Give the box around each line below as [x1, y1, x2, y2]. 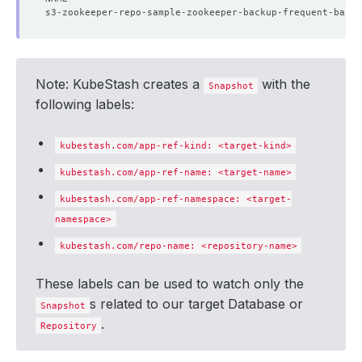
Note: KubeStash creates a [36, 76, 204, 92]
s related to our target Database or [90, 296, 304, 312]
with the [258, 76, 311, 92]
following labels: [36, 96, 134, 112]
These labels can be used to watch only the [36, 276, 304, 292]
